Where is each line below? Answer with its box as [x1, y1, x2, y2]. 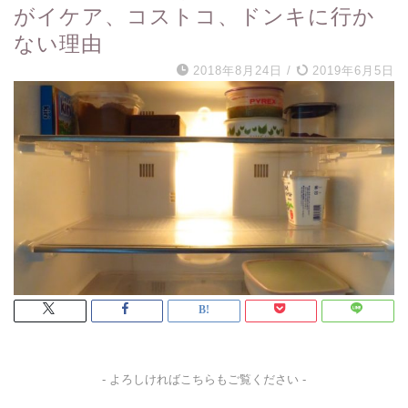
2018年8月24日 [193, 64, 282, 78]
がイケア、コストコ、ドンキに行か [14, 5, 375, 29]
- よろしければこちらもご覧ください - [102, 373, 306, 387]
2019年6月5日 [308, 64, 394, 78]
